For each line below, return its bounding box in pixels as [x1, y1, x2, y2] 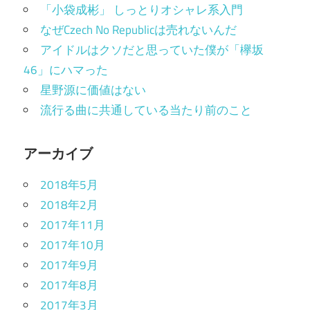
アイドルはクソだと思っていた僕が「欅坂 [40, 41, 264, 60]
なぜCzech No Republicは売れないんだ [40, 21, 237, 39]
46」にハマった [24, 61, 108, 80]
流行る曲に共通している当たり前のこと [40, 101, 252, 120]
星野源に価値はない [40, 81, 146, 100]
